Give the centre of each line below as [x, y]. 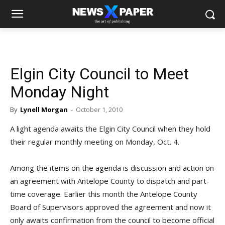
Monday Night [60, 92]
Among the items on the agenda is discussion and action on [112, 168]
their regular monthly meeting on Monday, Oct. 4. [95, 142]
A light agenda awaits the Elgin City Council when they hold [110, 129]
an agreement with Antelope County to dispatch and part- [110, 181]
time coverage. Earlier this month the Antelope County [104, 194]
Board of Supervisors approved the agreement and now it [110, 207]
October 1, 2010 [99, 109]
